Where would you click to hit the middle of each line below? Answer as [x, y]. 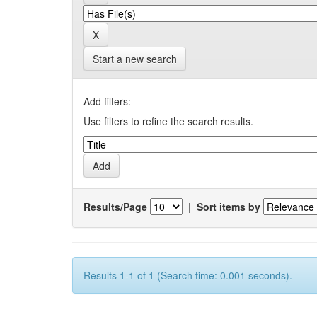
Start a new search [135, 59]
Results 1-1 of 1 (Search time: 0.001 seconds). [188, 275]
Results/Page [115, 206]
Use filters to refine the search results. [168, 121]
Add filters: [107, 101]
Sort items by [229, 206]
